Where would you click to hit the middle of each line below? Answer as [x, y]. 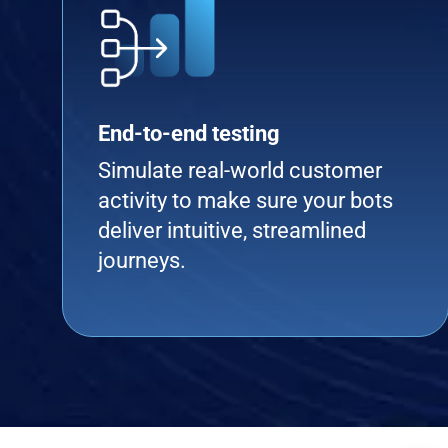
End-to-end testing [189, 133]
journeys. [142, 260]
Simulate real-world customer [240, 170]
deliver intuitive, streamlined [232, 230]
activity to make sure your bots [245, 200]
